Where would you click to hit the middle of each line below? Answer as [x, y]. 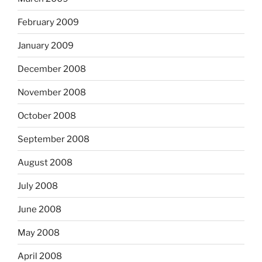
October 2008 [47, 116]
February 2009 [48, 22]
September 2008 [54, 139]
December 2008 [52, 69]
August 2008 [45, 162]
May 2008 [39, 232]
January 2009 [46, 45]
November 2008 [52, 92]
